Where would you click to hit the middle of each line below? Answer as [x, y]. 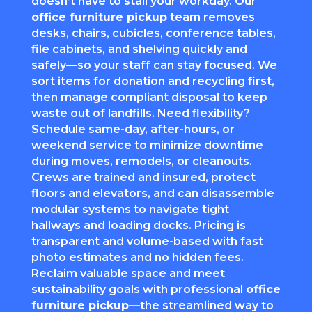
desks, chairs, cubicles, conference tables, [153, 33]
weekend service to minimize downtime [147, 146]
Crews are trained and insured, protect [143, 178]
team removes [211, 17]
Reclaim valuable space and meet [128, 274]
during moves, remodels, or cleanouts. [141, 162]
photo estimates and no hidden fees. [137, 258]
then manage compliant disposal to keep [149, 97]
